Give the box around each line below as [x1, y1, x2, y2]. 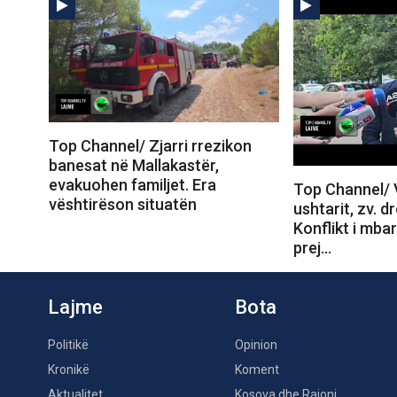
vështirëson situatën [49, 195, 197, 214]
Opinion [235, 337, 277, 352]
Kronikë [48, 362, 90, 377]
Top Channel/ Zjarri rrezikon [49, 136, 252, 155]
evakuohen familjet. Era [49, 175, 216, 194]
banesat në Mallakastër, [49, 156, 219, 175]
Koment [235, 362, 279, 377]
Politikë [48, 337, 89, 352]
